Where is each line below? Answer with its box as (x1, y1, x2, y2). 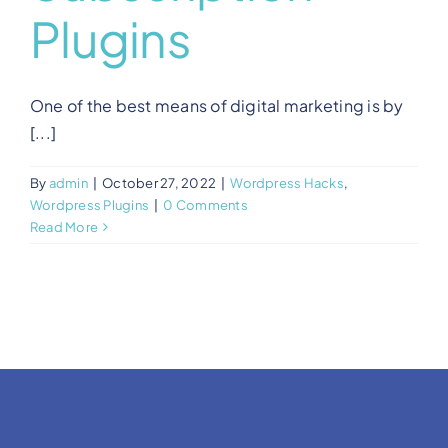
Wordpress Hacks (230, 174, 344, 191)
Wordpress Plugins (30, 196, 150, 213)
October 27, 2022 (102, 174, 217, 191)
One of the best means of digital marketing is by (30, 94, 404, 116)
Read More (30, 218, 99, 235)
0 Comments (163, 196, 248, 213)
